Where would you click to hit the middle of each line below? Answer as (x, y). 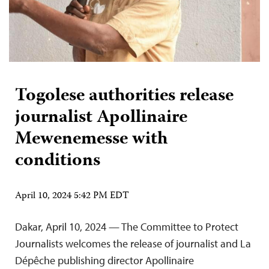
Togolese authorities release (124, 97)
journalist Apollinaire (101, 118)
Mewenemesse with (91, 140)
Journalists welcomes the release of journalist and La (133, 244)
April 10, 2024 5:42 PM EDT (72, 197)
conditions (60, 162)
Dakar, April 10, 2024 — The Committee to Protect (127, 227)
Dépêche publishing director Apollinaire (104, 261)
